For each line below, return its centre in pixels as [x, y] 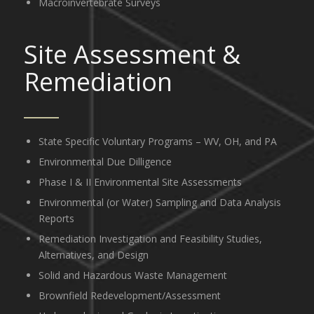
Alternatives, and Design [93, 254]
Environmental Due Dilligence [105, 161]
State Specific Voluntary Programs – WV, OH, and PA [157, 141]
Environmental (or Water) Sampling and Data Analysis [159, 202]
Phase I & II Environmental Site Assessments [140, 182]
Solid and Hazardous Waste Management [132, 275]
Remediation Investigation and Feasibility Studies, [150, 238]
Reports [56, 218]
